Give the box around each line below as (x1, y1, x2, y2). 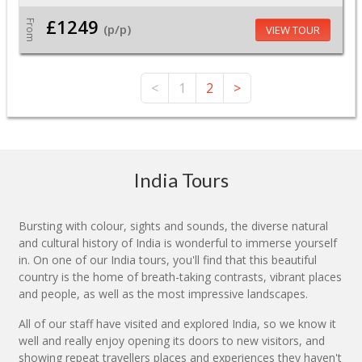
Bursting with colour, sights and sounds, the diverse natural (19, 218, 328, 234)
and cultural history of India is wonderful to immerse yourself (19, 235, 337, 251)
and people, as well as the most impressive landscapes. (19, 286, 308, 302)
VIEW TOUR (265, 23, 320, 38)
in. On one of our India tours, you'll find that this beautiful (19, 252, 317, 268)
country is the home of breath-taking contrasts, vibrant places (19, 269, 342, 285)
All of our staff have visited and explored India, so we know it (19, 316, 336, 332)
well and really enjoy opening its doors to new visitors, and (19, 333, 325, 349)
